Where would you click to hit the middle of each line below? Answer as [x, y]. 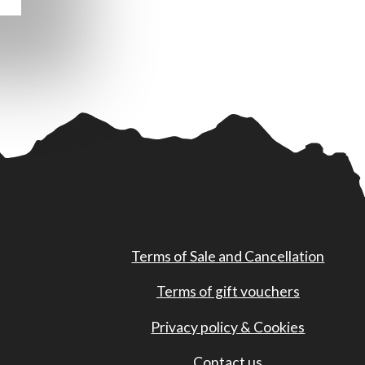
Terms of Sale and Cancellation [228, 256]
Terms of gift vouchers [228, 292]
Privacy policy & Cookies [228, 327]
